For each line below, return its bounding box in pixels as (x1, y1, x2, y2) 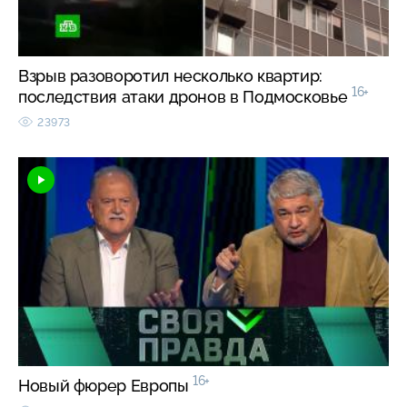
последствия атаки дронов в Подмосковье (18, 86, 352, 106)
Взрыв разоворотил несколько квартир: (18, 65, 323, 85)
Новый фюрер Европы (18, 375, 194, 395)
